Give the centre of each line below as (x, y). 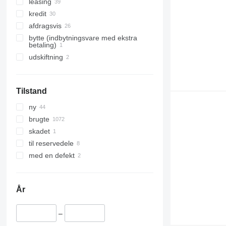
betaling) (42, 45)
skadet (39, 131)
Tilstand (31, 91)
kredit (37, 14)
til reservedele (51, 144)
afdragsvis (45, 26)
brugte (39, 119)
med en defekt (51, 156)
